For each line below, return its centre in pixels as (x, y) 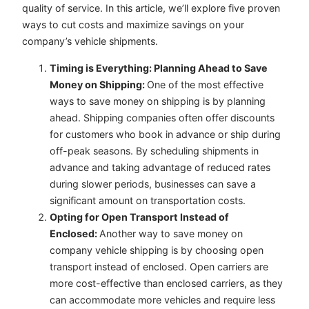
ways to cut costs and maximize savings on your (133, 25)
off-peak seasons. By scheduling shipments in (154, 150)
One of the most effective (205, 84)
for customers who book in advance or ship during (165, 134)
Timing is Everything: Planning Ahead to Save (159, 68)
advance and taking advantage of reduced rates (160, 167)
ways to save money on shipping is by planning (158, 101)
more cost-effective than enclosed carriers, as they (166, 283)
